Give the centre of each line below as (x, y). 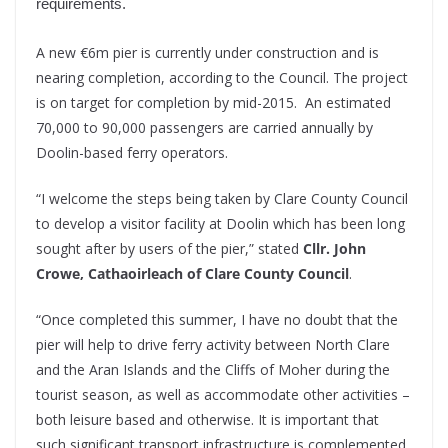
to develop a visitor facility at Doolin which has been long (220, 224)
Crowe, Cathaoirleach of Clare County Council (192, 274)
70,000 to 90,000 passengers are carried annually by (204, 128)
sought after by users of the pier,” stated (169, 249)
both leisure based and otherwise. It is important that (207, 420)
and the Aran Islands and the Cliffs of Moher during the (213, 370)
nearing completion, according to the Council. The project (222, 78)
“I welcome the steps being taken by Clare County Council (222, 199)
